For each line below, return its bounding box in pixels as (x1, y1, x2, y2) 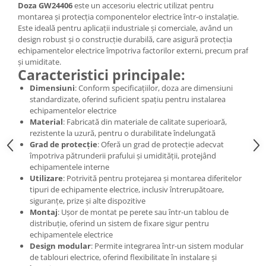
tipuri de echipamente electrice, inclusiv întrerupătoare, (30, 184, 224, 195)
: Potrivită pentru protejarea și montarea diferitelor (63, 173, 242, 183)
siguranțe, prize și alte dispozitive (30, 195, 145, 206)
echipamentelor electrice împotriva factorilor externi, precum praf (18, 45, 248, 56)
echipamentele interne (30, 161, 109, 172)
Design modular (30, 240, 91, 251)
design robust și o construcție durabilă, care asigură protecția (18, 34, 232, 45)
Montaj (30, 207, 58, 217)
